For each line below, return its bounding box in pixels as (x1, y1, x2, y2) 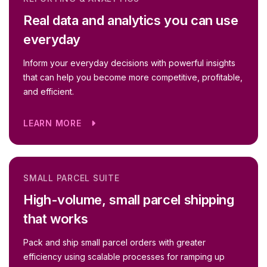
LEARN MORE (23, 117, 85, 128)
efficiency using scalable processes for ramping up (23, 251, 225, 262)
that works (23, 210, 88, 226)
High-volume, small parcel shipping (23, 191, 234, 207)
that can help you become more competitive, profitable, (23, 72, 243, 82)
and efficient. (23, 86, 83, 97)
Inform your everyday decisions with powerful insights (23, 57, 235, 68)
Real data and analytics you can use (23, 12, 238, 28)
